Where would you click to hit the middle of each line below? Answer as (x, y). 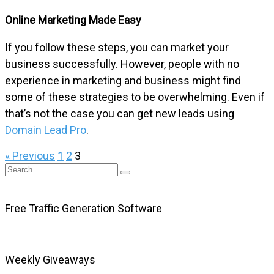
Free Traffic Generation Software (83, 208)
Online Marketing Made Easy (73, 20)
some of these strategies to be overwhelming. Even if (135, 97)
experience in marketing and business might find (123, 80)
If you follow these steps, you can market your (117, 47)
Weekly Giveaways (50, 259)
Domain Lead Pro (46, 130)
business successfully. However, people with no (122, 64)
